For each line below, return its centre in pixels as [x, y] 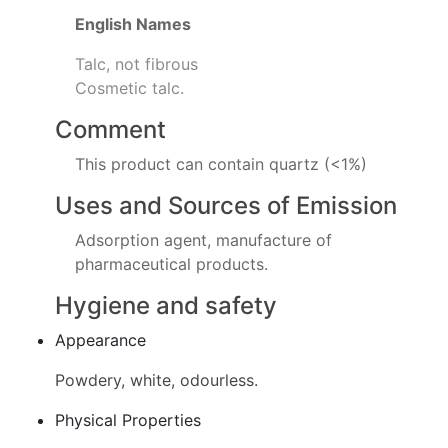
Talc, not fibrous [136, 64]
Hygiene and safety [166, 305]
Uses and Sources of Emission [226, 205]
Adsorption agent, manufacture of [203, 240]
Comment [110, 129]
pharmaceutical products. [171, 264]
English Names [133, 24]
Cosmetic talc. [129, 88]
